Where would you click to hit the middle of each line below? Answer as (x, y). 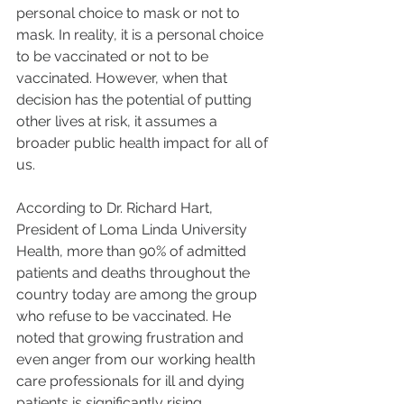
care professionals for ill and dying (132, 381)
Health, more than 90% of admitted (133, 252)
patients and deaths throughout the (135, 273)
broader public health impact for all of (144, 143)
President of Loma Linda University (133, 230)
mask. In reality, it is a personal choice (142, 35)
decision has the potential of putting (136, 100)
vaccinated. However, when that (124, 78)
